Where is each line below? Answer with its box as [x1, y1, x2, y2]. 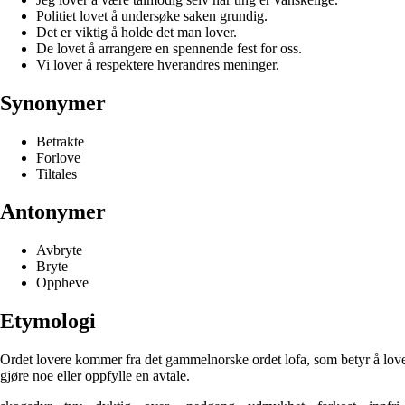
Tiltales [36, 165, 77, 182]
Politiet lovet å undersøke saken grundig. [36, 7, 268, 24]
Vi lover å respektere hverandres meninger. [36, 56, 279, 72]
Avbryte [36, 242, 82, 259]
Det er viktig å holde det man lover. [36, 24, 237, 40]
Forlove [36, 149, 80, 165]
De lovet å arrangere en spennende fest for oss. [36, 40, 302, 56]
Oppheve [36, 275, 89, 291]
